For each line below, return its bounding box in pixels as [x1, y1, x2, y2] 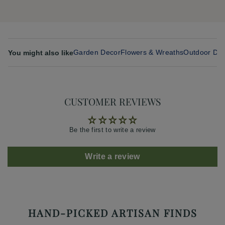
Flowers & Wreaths [120, 48, 184, 57]
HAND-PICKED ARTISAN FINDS [28, 206, 197, 220]
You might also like [8, 48, 73, 57]
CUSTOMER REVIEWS [64, 95, 161, 108]
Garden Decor [73, 48, 121, 57]
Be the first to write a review [69, 126, 156, 134]
